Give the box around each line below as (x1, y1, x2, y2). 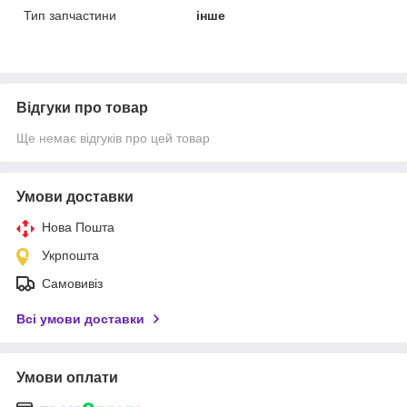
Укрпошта (42, 247, 99, 263)
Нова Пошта (42, 219, 114, 234)
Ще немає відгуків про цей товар (16, 130, 210, 145)
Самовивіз (42, 275, 103, 291)
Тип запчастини (24, 7, 116, 23)
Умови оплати (16, 369, 118, 385)
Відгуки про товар (16, 99, 148, 115)
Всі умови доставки (16, 311, 144, 326)
